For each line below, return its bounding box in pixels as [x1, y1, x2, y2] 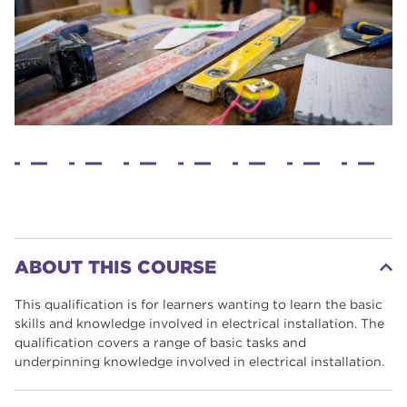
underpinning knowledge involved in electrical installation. [15, 353, 384, 369]
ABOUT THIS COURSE [15, 255, 216, 278]
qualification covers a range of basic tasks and [15, 334, 306, 350]
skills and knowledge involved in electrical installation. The [15, 315, 384, 331]
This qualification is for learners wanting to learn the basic [15, 296, 382, 312]
